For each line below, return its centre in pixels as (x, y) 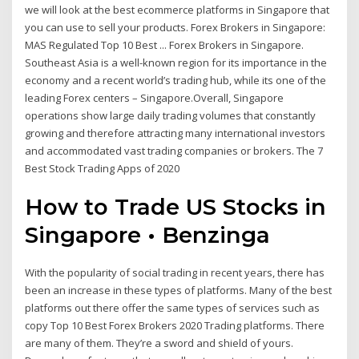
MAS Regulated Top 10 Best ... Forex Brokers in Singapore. (165, 44)
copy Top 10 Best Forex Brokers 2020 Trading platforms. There (175, 326)
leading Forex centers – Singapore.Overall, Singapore (155, 97)
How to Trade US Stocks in (176, 207)
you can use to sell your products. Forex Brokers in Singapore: (175, 27)
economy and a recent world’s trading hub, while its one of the (176, 80)
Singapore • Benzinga (148, 235)
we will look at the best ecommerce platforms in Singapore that (177, 9)
